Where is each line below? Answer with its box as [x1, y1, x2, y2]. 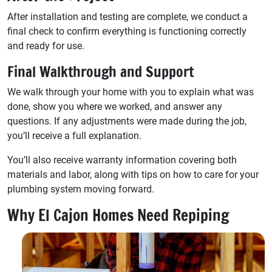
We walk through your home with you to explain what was [7, 86, 254, 98]
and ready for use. [7, 39, 84, 52]
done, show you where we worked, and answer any [7, 100, 222, 112]
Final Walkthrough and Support [7, 61, 194, 82]
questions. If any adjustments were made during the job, [7, 115, 246, 127]
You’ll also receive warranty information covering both [7, 154, 237, 166]
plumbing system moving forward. [7, 183, 154, 195]
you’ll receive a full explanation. [7, 129, 141, 141]
